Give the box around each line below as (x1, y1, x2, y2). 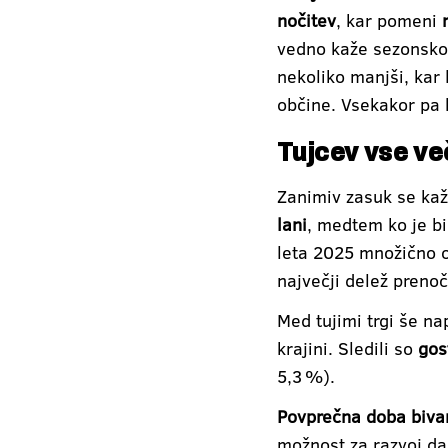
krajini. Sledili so (277, 336, 418, 360)
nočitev (277, 8, 336, 32)
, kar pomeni (336, 8, 442, 32)
